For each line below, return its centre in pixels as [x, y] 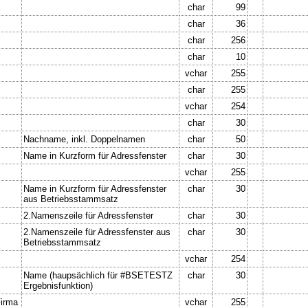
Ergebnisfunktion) [58, 285]
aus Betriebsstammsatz [71, 199]
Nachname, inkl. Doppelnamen [84, 139]
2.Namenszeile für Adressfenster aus [97, 232]
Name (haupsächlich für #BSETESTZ [98, 275]
